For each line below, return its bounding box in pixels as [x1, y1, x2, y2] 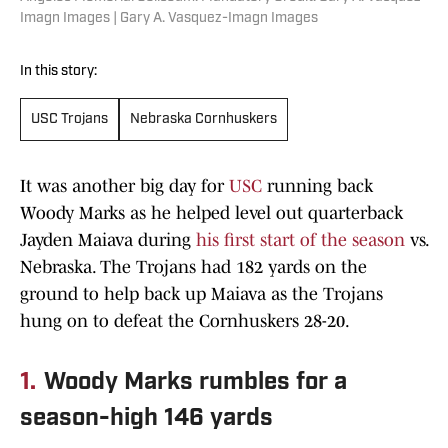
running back [262, 176, 373, 197]
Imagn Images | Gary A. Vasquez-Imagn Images [20, 11, 318, 27]
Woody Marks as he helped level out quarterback [20, 203, 403, 224]
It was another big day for [20, 176, 229, 197]
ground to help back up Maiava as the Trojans [20, 284, 383, 305]
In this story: [20, 64, 97, 80]
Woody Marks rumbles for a [44, 371, 347, 396]
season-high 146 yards [20, 407, 273, 432]
